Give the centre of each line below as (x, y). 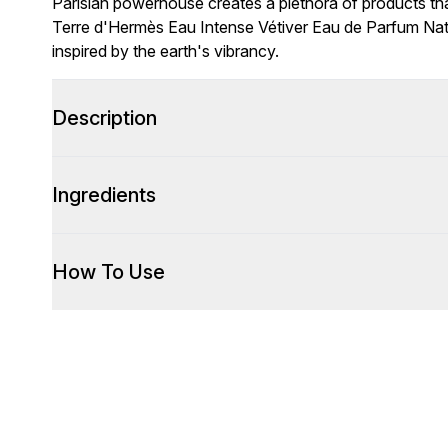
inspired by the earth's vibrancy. (165, 51)
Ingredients (104, 195)
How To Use (108, 272)
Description (104, 118)
